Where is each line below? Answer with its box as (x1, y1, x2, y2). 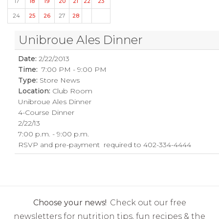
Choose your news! (33, 198, 107, 207)
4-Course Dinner (18, 108, 75, 117)
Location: (18, 87, 53, 95)
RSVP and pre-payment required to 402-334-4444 (18, 140, 192, 149)
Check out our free (109, 198, 186, 207)
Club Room (52, 87, 93, 95)
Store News (40, 76, 80, 85)
